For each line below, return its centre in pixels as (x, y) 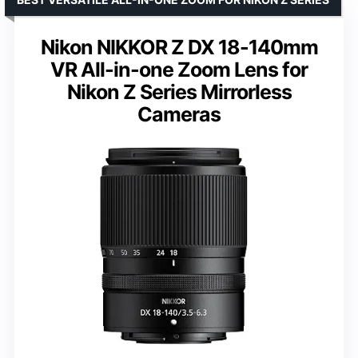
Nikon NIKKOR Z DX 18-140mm (179, 47)
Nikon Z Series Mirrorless (179, 91)
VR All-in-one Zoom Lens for (179, 69)
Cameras (179, 114)
